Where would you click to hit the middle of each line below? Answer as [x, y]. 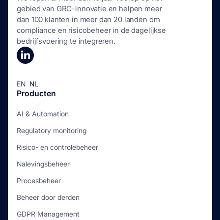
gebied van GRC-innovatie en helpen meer [89, 8]
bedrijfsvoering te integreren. [66, 41]
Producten [37, 93]
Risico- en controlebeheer [58, 147]
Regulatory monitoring [52, 130]
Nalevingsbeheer [43, 164]
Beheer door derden [48, 197]
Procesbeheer [39, 180]
